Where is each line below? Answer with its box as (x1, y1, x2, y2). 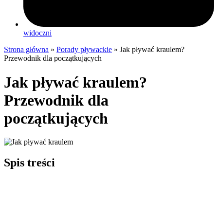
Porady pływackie (56, 45, 112, 54)
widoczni (23, 29, 52, 37)
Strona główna (4, 45, 49, 54)
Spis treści (4, 156, 55, 169)
